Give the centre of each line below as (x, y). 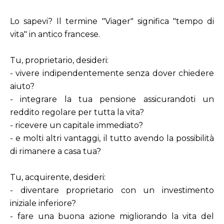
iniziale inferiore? (43, 203)
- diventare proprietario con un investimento (112, 190)
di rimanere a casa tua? (55, 151)
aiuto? (22, 86)
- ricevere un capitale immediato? (76, 125)
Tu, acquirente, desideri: (58, 177)
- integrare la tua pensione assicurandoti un (112, 99)
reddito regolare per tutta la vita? (77, 112)
